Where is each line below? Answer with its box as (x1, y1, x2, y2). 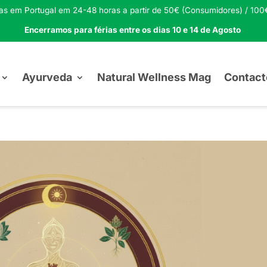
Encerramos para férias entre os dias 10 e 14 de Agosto (24, 25, 241, 35)
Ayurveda (22, 71, 72, 84)
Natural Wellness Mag (97, 71, 211, 84)
